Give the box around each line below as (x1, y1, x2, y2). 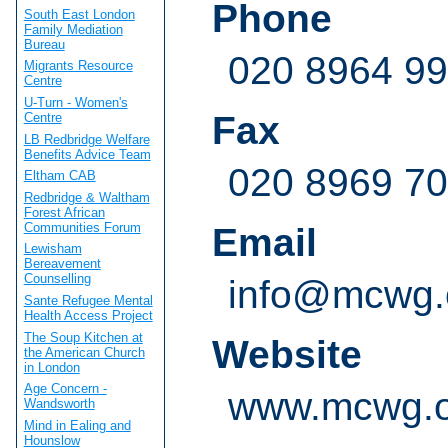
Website (212, 333, 362, 377)
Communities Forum (23, 219, 141, 235)
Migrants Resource (23, 58, 133, 74)
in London (23, 359, 80, 375)
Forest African (23, 204, 105, 220)
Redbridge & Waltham (23, 189, 150, 205)
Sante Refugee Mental (23, 293, 153, 309)
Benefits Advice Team (23, 146, 151, 162)
